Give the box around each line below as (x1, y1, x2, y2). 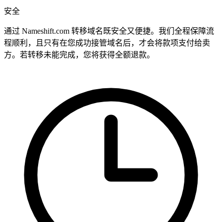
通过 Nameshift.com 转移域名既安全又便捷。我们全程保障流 (4, 27, 214, 36)
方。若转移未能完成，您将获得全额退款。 (4, 51, 155, 59)
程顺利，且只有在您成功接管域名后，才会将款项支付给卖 (4, 39, 210, 48)
